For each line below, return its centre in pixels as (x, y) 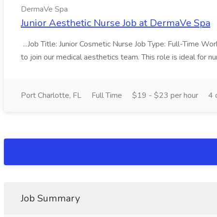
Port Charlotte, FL (51, 95)
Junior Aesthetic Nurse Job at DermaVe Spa (116, 23)
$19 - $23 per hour (165, 95)
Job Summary (50, 198)
